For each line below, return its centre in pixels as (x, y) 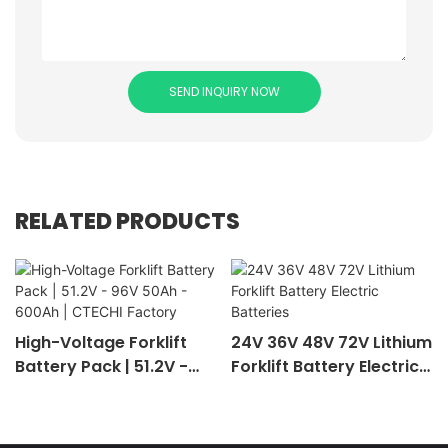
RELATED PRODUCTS (127, 222)
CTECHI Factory (79, 414)
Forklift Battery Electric (324, 366)
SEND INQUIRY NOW (224, 92)
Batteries (268, 390)
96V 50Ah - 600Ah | (93, 390)
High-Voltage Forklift (101, 342)
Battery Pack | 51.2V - (101, 366)
